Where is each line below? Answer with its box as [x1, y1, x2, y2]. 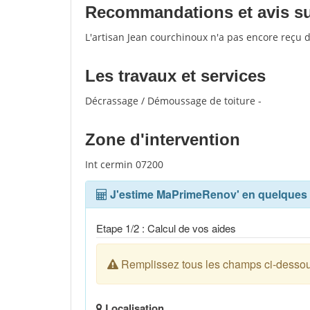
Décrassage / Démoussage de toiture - [85, 94, 262, 107]
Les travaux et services [85, 66, 266, 85]
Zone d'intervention [85, 130, 240, 149]
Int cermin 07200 [85, 158, 163, 171]
